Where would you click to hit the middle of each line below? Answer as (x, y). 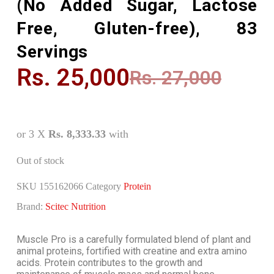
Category (103, 186)
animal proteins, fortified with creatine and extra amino (131, 251)
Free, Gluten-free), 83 (137, 28)
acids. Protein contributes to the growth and (109, 262)
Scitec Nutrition (75, 206)
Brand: (31, 206)
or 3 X (32, 134)
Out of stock (40, 160)
